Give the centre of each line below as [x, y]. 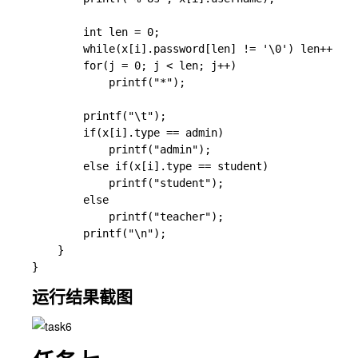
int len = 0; [96, 32]
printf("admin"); [121, 149]
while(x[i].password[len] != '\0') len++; [185, 49]
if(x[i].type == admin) [128, 133]
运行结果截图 [82, 296]
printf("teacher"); [128, 217]
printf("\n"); [99, 233]
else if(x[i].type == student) [150, 166]
